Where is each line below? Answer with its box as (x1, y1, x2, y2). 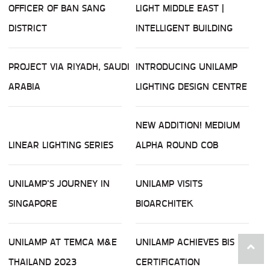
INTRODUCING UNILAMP (136, 59, 237, 75)
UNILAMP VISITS (136, 176, 202, 192)
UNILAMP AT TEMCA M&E (8, 234, 117, 250)
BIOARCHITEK (136, 196, 193, 212)
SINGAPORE (8, 196, 57, 212)
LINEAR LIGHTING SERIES (8, 137, 113, 153)
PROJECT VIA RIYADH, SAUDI (8, 59, 130, 75)
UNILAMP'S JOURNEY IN (8, 176, 110, 192)
